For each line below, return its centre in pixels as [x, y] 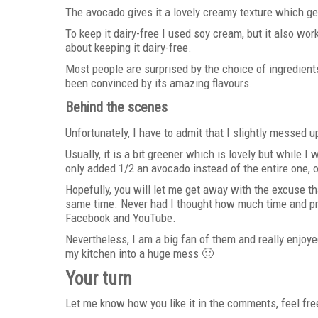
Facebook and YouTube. [121, 218]
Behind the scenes [116, 108]
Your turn [99, 278]
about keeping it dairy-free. [128, 48]
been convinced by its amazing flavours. [159, 83]
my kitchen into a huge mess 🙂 [139, 253]
